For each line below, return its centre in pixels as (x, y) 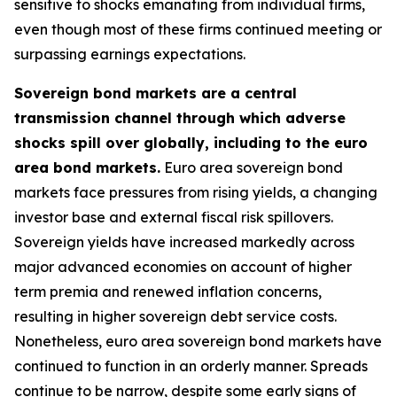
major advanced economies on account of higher (183, 267)
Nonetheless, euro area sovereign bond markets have (198, 341)
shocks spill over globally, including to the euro (191, 143)
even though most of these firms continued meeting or (198, 29)
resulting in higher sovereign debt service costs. (175, 316)
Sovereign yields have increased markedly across (184, 242)
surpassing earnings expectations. (130, 54)
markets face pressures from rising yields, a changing (196, 192)
